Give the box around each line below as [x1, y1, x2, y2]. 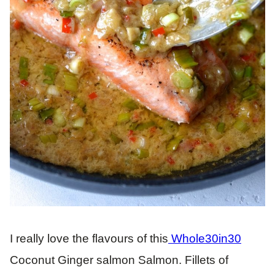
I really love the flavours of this [10, 231, 168, 245]
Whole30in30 [168, 231, 241, 245]
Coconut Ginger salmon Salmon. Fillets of [10, 253, 228, 266]
